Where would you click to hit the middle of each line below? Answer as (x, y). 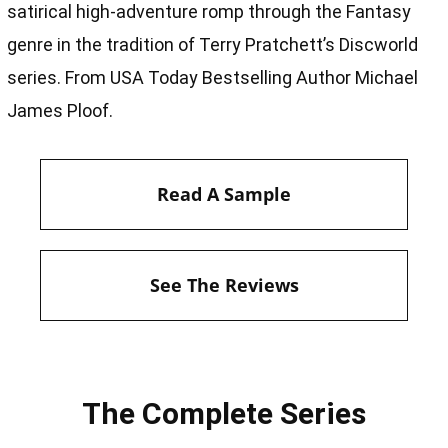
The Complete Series (224, 414)
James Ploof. (60, 110)
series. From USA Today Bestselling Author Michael (213, 77)
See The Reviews (224, 284)
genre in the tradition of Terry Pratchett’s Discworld (213, 44)
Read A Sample (224, 193)
